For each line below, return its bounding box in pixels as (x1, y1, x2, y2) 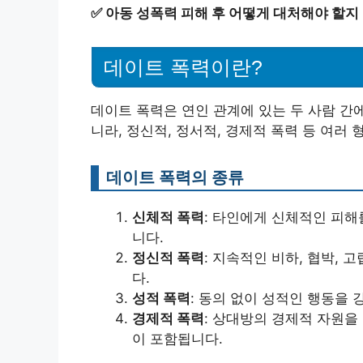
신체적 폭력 (132, 209, 204, 226)
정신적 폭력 (132, 250, 204, 267)
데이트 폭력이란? (104, 56, 263, 79)
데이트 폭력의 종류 (106, 167, 244, 188)
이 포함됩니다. (132, 331, 223, 348)
